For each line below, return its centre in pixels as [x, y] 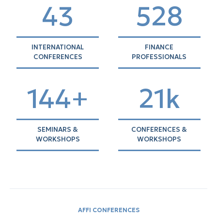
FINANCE [159, 47]
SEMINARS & [58, 130]
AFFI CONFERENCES [108, 210]
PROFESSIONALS [159, 57]
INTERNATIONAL [58, 47]
